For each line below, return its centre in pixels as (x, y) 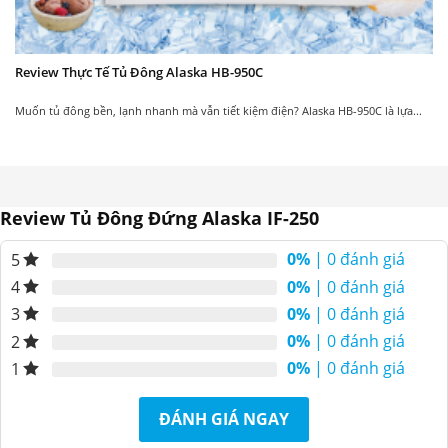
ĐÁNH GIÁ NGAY (224, 418)
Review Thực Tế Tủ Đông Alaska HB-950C (139, 71)
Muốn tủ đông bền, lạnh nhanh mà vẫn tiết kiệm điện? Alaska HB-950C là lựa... (218, 110)
